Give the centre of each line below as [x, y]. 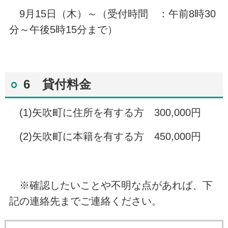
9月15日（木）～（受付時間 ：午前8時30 [112, 13]
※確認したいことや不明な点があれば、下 [111, 186]
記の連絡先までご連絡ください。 [85, 201]
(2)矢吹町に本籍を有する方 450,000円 [105, 137]
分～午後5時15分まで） [63, 29]
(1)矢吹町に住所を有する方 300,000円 [105, 112]
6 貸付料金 [57, 84]
